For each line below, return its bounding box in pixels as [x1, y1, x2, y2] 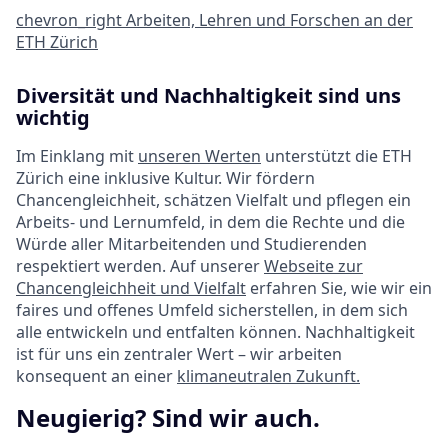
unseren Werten [138, 145, 261, 168]
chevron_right [16, 9, 122, 32]
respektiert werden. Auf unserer [16, 255, 264, 278]
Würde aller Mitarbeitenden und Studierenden [16, 233, 367, 256]
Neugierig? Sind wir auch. [16, 401, 320, 435]
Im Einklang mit [16, 145, 138, 168]
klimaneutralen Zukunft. [177, 365, 360, 388]
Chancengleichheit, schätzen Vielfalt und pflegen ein [16, 189, 411, 212]
